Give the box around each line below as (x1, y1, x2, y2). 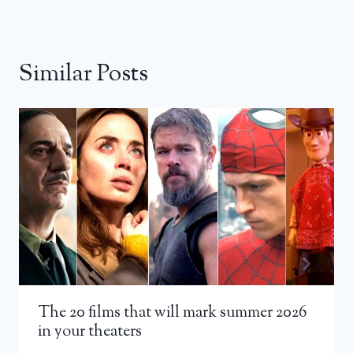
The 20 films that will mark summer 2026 (38, 301, 307, 325)
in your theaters (38, 320, 142, 344)
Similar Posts (19, 57, 148, 91)
